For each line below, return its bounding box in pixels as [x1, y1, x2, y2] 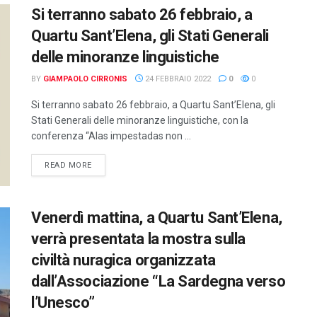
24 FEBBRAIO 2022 [143, 74, 211, 83]
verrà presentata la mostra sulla [31, 230, 246, 248]
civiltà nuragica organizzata [31, 251, 216, 270]
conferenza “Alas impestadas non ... [31, 129, 191, 142]
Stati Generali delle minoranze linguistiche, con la [31, 114, 248, 126]
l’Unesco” [31, 294, 96, 312]
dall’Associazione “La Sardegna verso [31, 272, 286, 291]
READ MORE [45, 160, 92, 170]
